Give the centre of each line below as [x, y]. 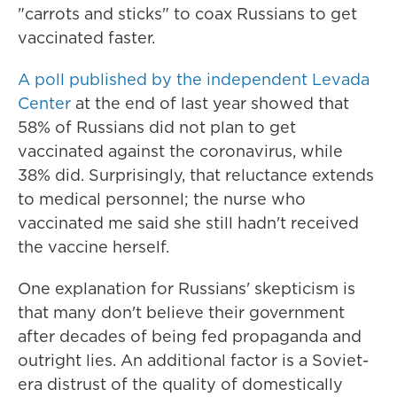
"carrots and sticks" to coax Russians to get [187, 14]
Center [44, 103]
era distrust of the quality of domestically [180, 384]
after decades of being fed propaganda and [190, 336]
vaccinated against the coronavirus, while [180, 151]
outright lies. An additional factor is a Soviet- [193, 360]
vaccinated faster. [86, 38]
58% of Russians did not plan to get [157, 127]
